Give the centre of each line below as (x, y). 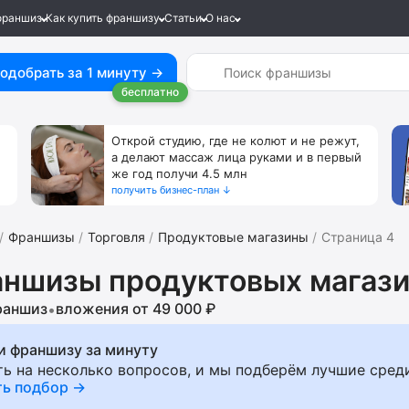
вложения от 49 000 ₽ (136, 309)
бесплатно (151, 92)
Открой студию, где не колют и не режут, (236, 141)
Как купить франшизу (103, 18)
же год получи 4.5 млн (179, 173)
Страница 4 (358, 237)
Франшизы (42, 237)
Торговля (116, 237)
